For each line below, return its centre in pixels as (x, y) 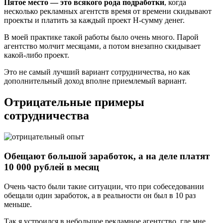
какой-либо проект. (37, 55)
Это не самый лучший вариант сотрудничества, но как (97, 72)
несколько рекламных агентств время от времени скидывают (108, 11)
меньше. (18, 204)
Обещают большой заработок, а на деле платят (107, 156)
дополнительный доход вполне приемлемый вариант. (95, 81)
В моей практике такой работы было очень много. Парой (101, 37)
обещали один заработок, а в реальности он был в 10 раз (100, 195)
